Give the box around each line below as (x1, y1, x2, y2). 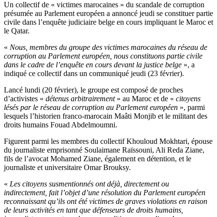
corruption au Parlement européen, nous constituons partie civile (4, 52, 202, 61)
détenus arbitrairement (46, 94, 117, 103)
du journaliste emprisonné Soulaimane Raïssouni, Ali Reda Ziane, (4, 146, 204, 155)
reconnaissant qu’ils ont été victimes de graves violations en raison (4, 197, 207, 206)
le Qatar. (4, 27, 30, 35)
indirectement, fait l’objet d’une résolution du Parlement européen (4, 188, 205, 197)
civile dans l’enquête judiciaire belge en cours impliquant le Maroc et (4, 18, 213, 27)
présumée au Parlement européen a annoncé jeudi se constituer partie (4, 9, 213, 18)
